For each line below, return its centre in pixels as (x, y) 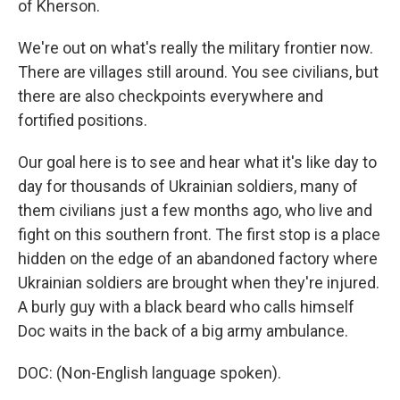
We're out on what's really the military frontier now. (196, 48)
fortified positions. (83, 120)
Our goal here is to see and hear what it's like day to (197, 162)
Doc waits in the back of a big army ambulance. (183, 331)
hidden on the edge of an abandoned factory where (198, 258)
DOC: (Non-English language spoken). (150, 373)
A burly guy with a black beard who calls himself (186, 307)
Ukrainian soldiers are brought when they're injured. (199, 283)
